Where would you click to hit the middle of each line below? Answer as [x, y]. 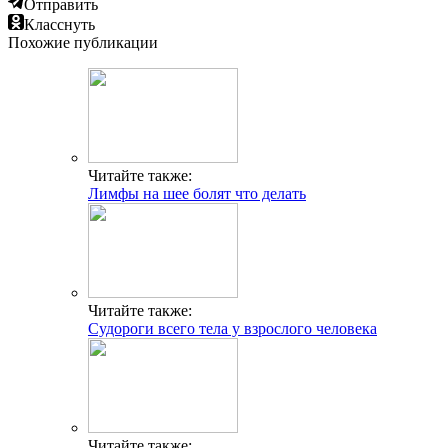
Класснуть [59, 24]
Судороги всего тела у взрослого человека [232, 328]
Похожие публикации [83, 42]
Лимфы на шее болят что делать [197, 193]
